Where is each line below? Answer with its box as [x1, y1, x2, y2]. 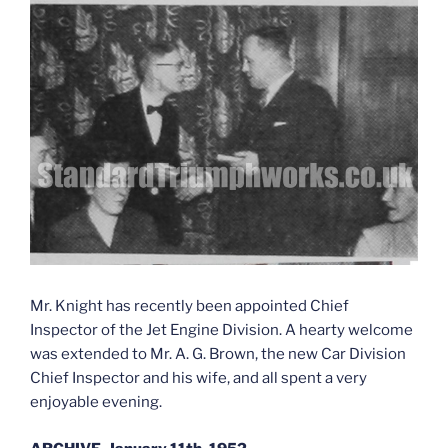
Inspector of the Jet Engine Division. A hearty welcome [30, 321, 413, 340]
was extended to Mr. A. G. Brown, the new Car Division [30, 345, 406, 364]
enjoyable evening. [30, 393, 162, 412]
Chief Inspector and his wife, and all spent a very [30, 369, 367, 388]
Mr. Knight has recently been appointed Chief [30, 297, 349, 316]
